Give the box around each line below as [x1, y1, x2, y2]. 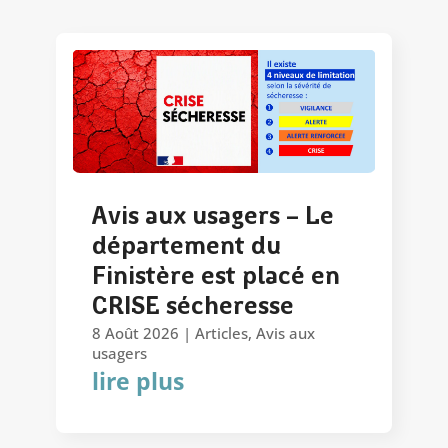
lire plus [92, 365, 184, 398]
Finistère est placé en [92, 265, 340, 291]
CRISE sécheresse [92, 295, 294, 321]
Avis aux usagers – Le [92, 205, 334, 231]
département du [92, 235, 281, 261]
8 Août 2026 [92, 323, 179, 344]
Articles [195, 323, 248, 344]
